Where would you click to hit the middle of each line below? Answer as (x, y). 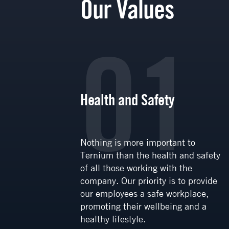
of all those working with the (136, 168)
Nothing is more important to (138, 142)
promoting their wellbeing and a (143, 206)
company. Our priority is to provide (148, 181)
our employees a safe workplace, (144, 193)
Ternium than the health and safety (150, 155)
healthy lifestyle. (113, 219)
